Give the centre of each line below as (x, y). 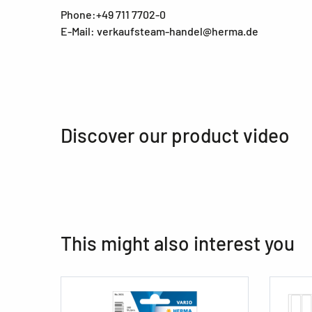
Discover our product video (175, 135)
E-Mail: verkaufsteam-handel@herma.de (159, 31)
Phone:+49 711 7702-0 (113, 14)
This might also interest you (178, 243)
